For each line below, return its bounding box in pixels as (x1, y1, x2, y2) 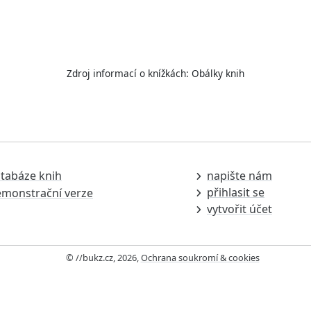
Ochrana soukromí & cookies (140, 251, 260, 264)
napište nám (207, 167, 272, 183)
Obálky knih (192, 66, 244, 80)
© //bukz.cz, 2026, (65, 251, 141, 264)
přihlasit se (207, 184, 264, 200)
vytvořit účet (207, 201, 272, 217)
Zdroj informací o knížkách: (67, 66, 192, 80)
